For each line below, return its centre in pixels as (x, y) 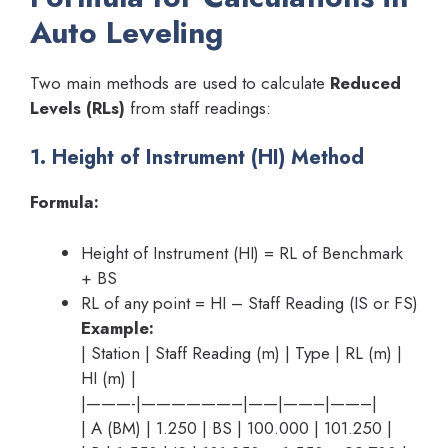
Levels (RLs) (77, 107)
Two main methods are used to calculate (180, 82)
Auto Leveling (126, 32)
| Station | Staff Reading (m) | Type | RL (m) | (241, 352)
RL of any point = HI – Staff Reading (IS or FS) (249, 302)
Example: (117, 327)
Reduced (365, 82)
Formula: (64, 202)
